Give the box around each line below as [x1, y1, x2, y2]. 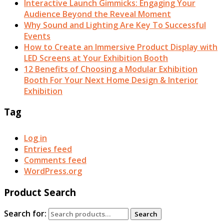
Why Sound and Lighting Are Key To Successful [24, 19, 206, 30]
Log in [24, 132, 47, 144]
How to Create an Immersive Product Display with [24, 41, 217, 52]
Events [24, 30, 50, 41]
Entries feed [24, 143, 72, 155]
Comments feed [24, 154, 86, 166]
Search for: [4, 207, 46, 219]
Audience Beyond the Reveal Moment [24, 8, 171, 19]
